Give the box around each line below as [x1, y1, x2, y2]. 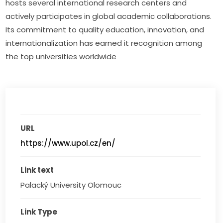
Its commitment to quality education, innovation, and [5, 24, 205, 35]
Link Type [20, 207, 58, 217]
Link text [20, 165, 54, 175]
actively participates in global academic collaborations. [5, 11, 212, 21]
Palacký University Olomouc [20, 180, 122, 190]
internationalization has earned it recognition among [5, 38, 203, 48]
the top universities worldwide [5, 51, 117, 62]
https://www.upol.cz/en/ [20, 138, 116, 148]
